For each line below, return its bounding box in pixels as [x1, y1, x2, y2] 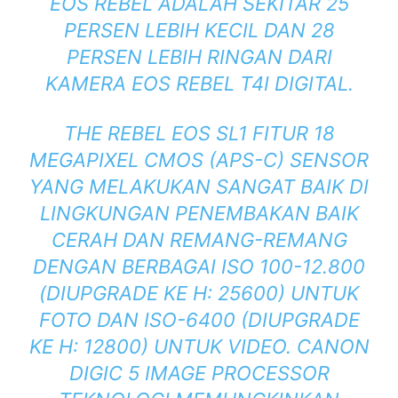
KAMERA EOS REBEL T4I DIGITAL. [44, 72, 354, 96]
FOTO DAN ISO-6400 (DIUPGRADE [38, 308, 360, 332]
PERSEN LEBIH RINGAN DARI [66, 45, 332, 69]
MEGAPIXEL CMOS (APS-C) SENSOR [29, 148, 369, 172]
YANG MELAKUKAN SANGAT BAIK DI [29, 175, 369, 199]
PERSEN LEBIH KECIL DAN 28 [63, 19, 335, 43]
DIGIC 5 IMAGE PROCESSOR [68, 362, 330, 386]
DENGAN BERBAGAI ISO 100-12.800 [33, 255, 365, 279]
